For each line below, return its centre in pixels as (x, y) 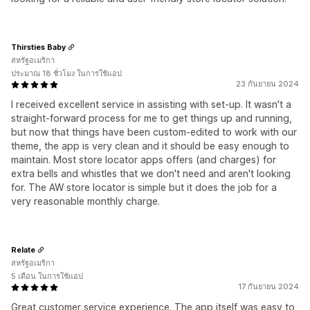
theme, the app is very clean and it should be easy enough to (150, 146)
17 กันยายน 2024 (268, 286)
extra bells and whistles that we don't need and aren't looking (151, 173)
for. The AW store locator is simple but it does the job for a (144, 187)
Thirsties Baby (38, 47)
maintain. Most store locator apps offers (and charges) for (144, 159)
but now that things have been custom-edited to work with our (154, 132)
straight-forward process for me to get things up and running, (152, 118)
